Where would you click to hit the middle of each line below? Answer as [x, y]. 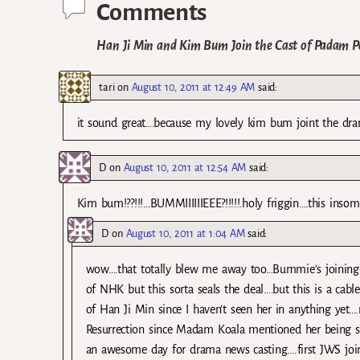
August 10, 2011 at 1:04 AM [185, 233]
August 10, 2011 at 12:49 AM [193, 88]
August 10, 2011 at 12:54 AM [185, 168]
